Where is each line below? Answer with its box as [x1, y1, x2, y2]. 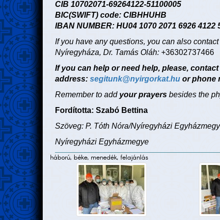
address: [55, 75, 90, 83]
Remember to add [55, 90, 119, 99]
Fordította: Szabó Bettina [55, 106, 148, 115]
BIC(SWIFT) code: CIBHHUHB [55, 11, 166, 20]
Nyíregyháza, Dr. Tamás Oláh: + [55, 48, 165, 57]
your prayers [119, 90, 167, 99]
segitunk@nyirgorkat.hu [90, 75, 180, 83]
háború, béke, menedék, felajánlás [50, 153, 148, 163]
